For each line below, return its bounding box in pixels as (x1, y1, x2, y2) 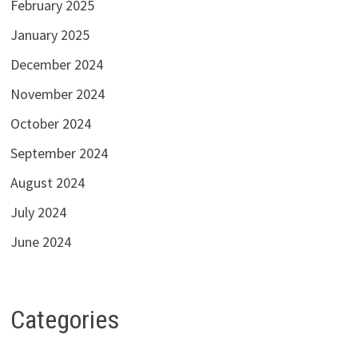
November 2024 (10, 84, 105, 103)
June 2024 (10, 232, 71, 251)
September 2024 (10, 143, 108, 162)
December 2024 (10, 54, 103, 74)
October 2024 (10, 113, 91, 133)
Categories (10, 304, 119, 335)
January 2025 (10, 25, 89, 44)
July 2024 (10, 202, 66, 221)
